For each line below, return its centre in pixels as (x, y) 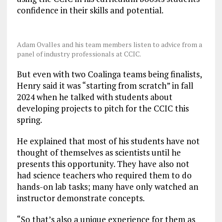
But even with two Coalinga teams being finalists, (109, 74)
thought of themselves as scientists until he (99, 153)
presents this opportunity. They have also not (103, 164)
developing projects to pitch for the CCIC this (103, 109)
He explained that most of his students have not (108, 141)
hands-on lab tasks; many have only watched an (107, 187)
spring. (29, 120)
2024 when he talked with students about (94, 97)
